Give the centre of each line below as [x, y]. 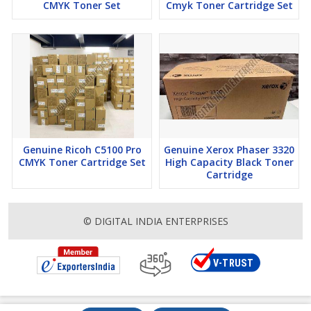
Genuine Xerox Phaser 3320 [229, 150]
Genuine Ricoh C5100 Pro [82, 150]
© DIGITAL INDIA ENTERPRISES [155, 221]
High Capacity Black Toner [229, 162]
